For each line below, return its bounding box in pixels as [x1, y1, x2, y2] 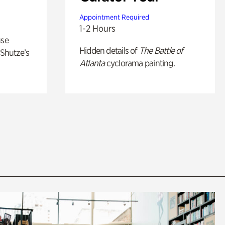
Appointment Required [79, 13, 149, 22]
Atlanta [79, 58, 105, 69]
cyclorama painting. [104, 58, 175, 69]
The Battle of [139, 45, 183, 56]
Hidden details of [79, 45, 139, 56]
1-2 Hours [79, 23, 116, 34]
